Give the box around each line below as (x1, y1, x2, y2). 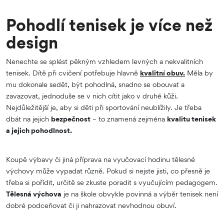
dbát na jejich (6, 114, 51, 123)
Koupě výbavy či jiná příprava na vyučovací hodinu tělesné (6, 154, 195, 163)
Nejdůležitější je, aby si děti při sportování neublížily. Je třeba (6, 102, 201, 111)
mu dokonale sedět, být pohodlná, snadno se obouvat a (6, 79, 184, 88)
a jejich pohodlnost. (6, 125, 72, 134)
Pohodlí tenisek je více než (6, 14, 212, 35)
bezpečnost (51, 114, 90, 123)
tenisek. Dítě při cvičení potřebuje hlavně (6, 68, 140, 77)
